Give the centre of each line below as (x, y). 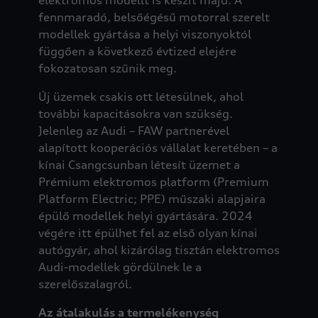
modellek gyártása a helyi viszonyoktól (144, 34)
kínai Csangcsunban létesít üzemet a (139, 164)
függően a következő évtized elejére (137, 51)
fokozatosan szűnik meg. (107, 68)
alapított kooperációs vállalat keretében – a (158, 147)
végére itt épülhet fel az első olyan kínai (148, 232)
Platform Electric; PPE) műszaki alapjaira (152, 198)
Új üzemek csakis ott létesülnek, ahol (141, 96)
